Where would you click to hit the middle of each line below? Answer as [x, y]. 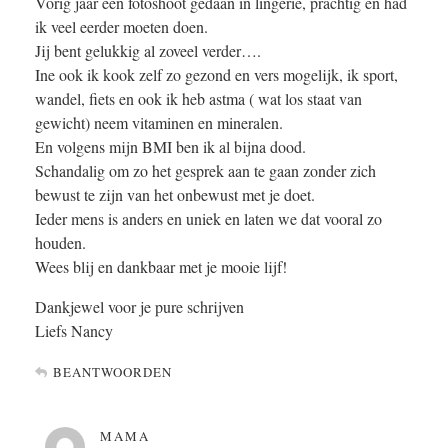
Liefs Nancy [74, 331]
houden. [60, 243]
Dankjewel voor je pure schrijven [139, 307]
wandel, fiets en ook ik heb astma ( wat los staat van [198, 99]
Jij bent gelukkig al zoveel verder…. [148, 51]
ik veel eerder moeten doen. [121, 27]
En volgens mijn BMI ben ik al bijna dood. [170, 147]
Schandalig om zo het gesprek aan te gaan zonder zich [205, 171]
